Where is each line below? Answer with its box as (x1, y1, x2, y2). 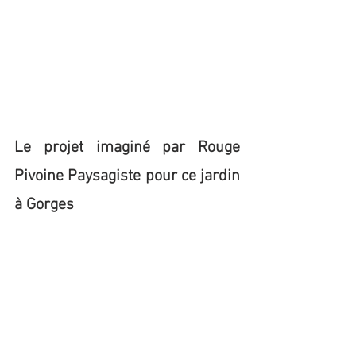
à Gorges (14, 195, 74, 215)
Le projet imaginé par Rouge (14, 138, 240, 157)
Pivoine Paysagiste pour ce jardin (14, 167, 240, 186)
